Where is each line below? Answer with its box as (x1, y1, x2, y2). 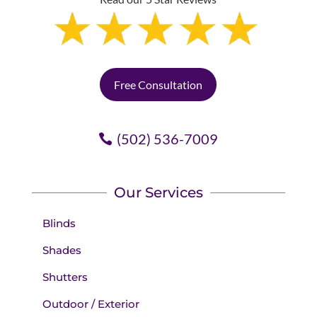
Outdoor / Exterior (42, 297, 139, 311)
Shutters (42, 270, 88, 284)
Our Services (114, 184, 203, 202)
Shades (42, 243, 81, 258)
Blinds (42, 217, 76, 231)
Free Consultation (114, 78, 203, 92)
